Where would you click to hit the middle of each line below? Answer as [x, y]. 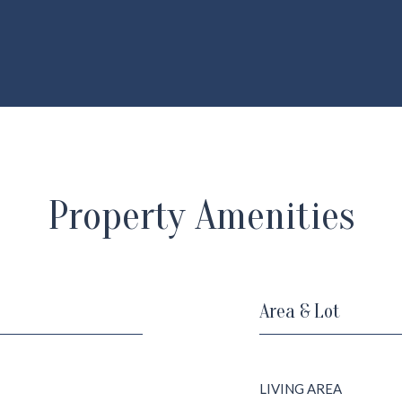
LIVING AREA [301, 389]
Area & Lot [300, 311]
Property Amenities [201, 216]
